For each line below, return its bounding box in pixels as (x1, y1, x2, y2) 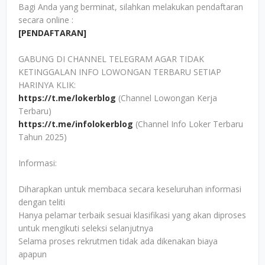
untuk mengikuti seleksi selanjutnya (18, 222, 153, 234)
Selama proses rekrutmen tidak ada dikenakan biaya (18, 235, 218, 247)
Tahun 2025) (18, 131, 67, 143)
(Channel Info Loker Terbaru (133, 118, 243, 130)
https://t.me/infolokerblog (18, 118, 133, 130)
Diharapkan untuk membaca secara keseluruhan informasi (18, 183, 241, 195)
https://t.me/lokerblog (18, 92, 116, 104)
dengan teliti (18, 196, 65, 208)
